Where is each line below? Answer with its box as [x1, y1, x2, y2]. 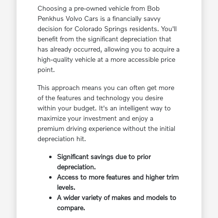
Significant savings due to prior [56, 152, 151, 161]
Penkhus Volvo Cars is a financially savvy [37, 14, 161, 23]
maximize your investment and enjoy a [37, 114, 153, 123]
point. [37, 65, 55, 74]
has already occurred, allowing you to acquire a [37, 45, 180, 54]
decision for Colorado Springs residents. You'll [37, 24, 177, 33]
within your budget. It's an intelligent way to [37, 104, 171, 112]
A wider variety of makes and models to [56, 193, 176, 202]
